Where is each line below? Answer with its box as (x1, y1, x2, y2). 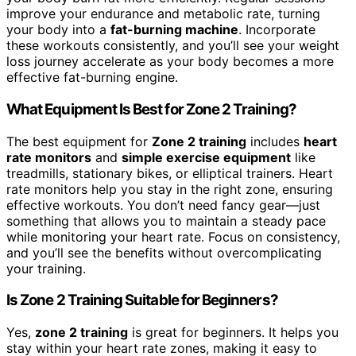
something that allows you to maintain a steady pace (6, 212, 326, 229)
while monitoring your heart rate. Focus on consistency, (6, 228, 340, 245)
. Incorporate (238, 21, 315, 38)
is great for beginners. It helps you (128, 324, 339, 341)
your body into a (6, 21, 110, 38)
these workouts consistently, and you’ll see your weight (6, 37, 339, 54)
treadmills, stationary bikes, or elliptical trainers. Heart (6, 164, 333, 181)
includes (246, 133, 304, 149)
